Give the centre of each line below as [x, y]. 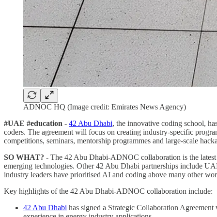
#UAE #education [34, 123]
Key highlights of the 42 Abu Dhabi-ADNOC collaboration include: [108, 191]
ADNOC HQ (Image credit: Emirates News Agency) [105, 107]
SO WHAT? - [26, 157]
